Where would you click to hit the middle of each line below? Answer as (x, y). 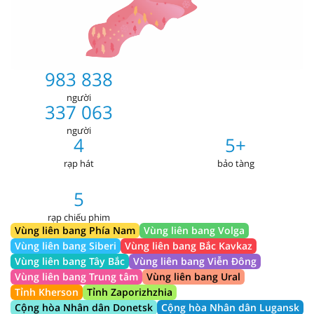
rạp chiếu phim (78, 218)
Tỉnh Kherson (47, 292)
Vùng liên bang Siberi (66, 246)
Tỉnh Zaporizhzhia (130, 292)
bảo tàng (235, 164)
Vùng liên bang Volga (194, 231)
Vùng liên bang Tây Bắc (70, 261)
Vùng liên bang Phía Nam (75, 231)
